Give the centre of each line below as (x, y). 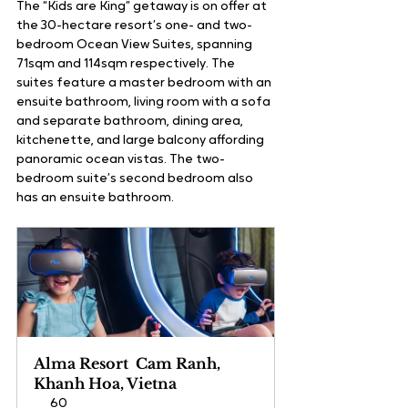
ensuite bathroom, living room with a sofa (145, 103)
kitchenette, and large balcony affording (142, 141)
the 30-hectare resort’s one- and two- (134, 26)
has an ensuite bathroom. (97, 199)
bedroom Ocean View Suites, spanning (136, 46)
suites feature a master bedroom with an (145, 84)
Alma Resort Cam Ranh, (129, 364)
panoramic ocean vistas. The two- (121, 160)
